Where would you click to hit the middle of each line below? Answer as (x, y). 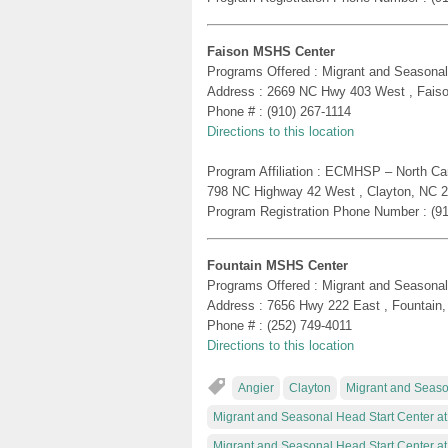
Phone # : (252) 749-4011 (279, 325)
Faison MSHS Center (271, 51)
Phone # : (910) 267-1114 (279, 111)
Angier (256, 387)
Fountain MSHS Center (277, 265)
